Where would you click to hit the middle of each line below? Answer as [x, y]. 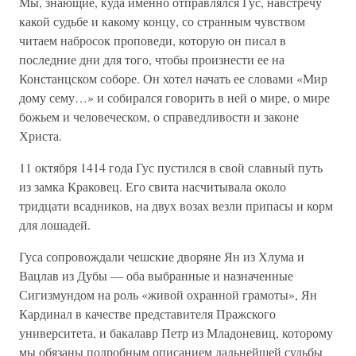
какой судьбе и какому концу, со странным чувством [162, 21]
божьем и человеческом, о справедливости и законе [159, 116]
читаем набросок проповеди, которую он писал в [153, 40]
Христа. [41, 135]
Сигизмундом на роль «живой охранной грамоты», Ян [168, 294]
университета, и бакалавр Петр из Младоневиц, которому [176, 333]
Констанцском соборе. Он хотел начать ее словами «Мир [173, 78]
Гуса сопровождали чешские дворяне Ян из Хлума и [162, 256]
